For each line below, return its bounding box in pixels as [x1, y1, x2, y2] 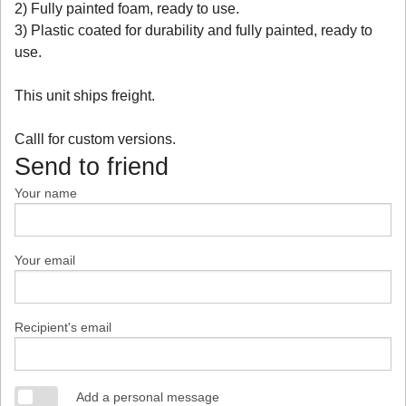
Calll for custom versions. [14, 130, 179, 147]
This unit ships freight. [14, 87, 155, 103]
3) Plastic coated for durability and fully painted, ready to [14, 22, 372, 38]
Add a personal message [76, 389, 219, 404]
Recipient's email [14, 319, 111, 334]
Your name [14, 185, 77, 200]
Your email [14, 252, 75, 267]
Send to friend [14, 152, 169, 180]
